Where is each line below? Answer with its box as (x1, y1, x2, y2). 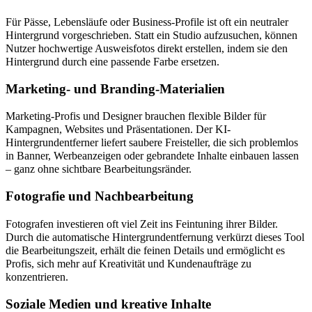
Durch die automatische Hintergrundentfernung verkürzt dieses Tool (6, 231, 304, 243)
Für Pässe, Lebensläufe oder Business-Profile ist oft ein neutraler (6, 15, 288, 28)
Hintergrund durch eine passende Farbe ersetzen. (6, 55, 219, 68)
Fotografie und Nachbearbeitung (6, 189, 194, 204)
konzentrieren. (6, 270, 68, 283)
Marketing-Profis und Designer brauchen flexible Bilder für (6, 110, 266, 123)
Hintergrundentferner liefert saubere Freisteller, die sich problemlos (6, 136, 298, 149)
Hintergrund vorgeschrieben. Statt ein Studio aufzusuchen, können (6, 29, 297, 41)
